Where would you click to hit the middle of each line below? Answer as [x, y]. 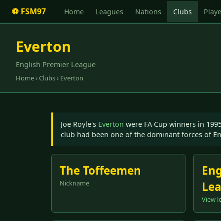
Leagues [110, 11]
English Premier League [56, 65]
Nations [148, 11]
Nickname [74, 183]
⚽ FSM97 [29, 12]
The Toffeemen [100, 170]
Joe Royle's [79, 124]
